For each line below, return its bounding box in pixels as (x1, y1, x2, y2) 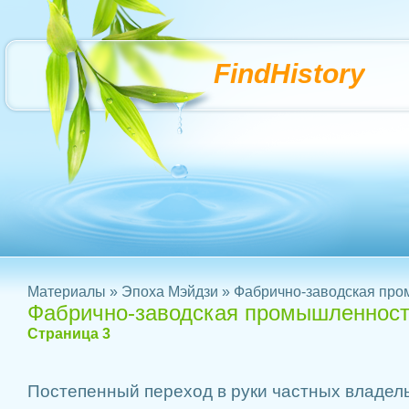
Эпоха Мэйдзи (121, 284, 218, 299)
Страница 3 (27, 326, 110, 341)
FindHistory (214, 58, 365, 89)
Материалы (27, 284, 106, 299)
